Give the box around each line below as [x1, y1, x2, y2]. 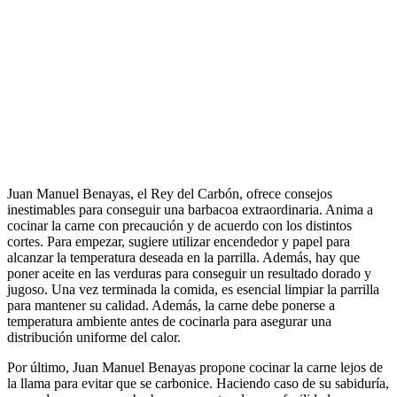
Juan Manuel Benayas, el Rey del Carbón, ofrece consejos [7, 185, 332, 201]
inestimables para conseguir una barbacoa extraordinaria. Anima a [7, 201, 373, 217]
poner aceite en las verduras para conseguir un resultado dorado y [7, 265, 371, 281]
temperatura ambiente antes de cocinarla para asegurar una [7, 313, 331, 329]
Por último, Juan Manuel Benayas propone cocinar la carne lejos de [7, 359, 383, 375]
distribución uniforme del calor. [7, 329, 181, 345]
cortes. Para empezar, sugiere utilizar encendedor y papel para [7, 233, 350, 249]
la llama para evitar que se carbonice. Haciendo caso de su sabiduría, [7, 375, 389, 391]
